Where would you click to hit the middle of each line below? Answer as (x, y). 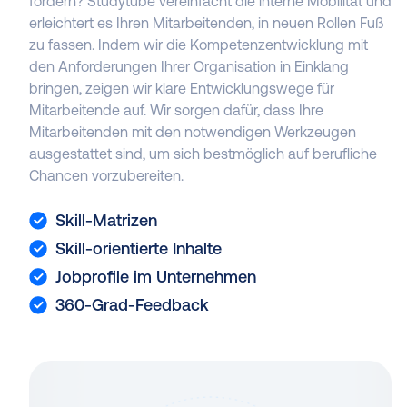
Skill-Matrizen (107, 221)
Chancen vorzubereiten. (107, 176)
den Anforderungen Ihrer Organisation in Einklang (189, 67)
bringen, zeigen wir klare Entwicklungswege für (182, 89)
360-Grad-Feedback (133, 305)
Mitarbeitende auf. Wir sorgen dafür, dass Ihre (177, 110)
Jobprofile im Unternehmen (156, 277)
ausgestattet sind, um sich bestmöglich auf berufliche (203, 154)
